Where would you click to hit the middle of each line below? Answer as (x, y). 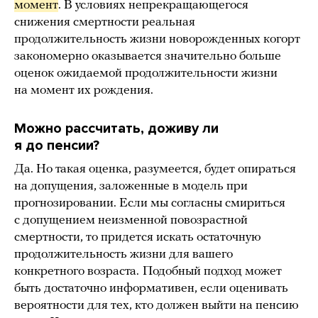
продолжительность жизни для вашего (124, 254)
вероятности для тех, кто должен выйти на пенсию (157, 305)
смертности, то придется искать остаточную (138, 237)
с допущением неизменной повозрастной (131, 220)
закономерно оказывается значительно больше (148, 56)
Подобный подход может (212, 271)
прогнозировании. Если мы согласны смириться (150, 203)
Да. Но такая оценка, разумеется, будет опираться (155, 169)
